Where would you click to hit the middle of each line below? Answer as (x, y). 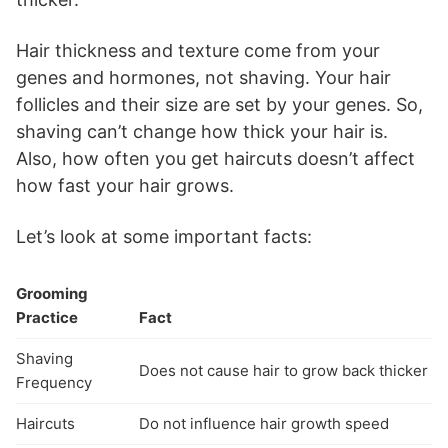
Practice (47, 317)
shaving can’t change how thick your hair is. (202, 131)
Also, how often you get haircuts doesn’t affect (215, 158)
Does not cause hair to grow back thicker (283, 370)
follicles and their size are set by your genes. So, (219, 104)
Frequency (54, 382)
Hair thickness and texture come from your (198, 50)
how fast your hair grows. (125, 185)
